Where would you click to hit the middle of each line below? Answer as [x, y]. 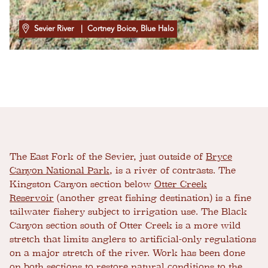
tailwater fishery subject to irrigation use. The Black [128, 212]
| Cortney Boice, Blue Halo [125, 29]
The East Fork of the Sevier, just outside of [108, 157]
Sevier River [54, 29]
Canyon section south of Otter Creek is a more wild [125, 226]
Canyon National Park [60, 171]
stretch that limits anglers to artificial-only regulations [133, 240]
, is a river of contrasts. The [173, 171]
